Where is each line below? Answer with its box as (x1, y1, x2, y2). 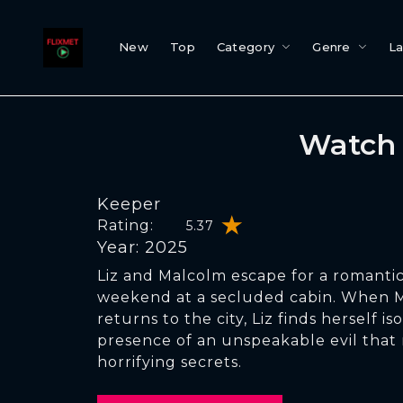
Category (216, 40, 275, 54)
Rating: (97, 217, 154, 234)
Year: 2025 (97, 237, 188, 257)
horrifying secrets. (97, 354, 242, 371)
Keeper (97, 194, 161, 214)
